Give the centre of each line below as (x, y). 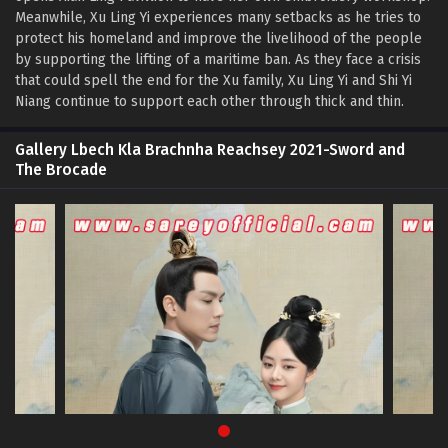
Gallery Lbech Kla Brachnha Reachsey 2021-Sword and (210, 150)
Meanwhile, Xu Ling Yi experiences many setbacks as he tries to (218, 18)
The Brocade (61, 170)
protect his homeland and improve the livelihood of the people (218, 39)
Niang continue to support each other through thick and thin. (209, 102)
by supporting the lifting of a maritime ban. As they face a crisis (218, 60)
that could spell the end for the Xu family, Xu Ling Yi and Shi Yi (213, 81)
